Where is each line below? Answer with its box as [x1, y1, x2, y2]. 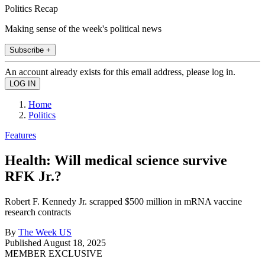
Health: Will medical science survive [5, 152, 227, 168]
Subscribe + [9, 45, 51, 54]
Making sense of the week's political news [5, 23, 161, 34]
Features [5, 130, 36, 140]
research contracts [5, 206, 71, 217]
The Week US [18, 227, 72, 237]
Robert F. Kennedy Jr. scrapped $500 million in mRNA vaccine [5, 196, 242, 206]
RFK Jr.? [5, 168, 62, 184]
